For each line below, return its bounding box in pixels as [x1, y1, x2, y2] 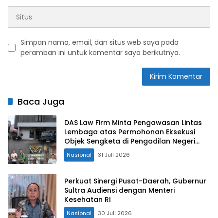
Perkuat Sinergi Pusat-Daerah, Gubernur [64, 176, 206, 186]
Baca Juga [18, 95, 64, 108]
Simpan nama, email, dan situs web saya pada [20, 37, 179, 48]
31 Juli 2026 [98, 150, 130, 159]
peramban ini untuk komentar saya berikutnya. [20, 48, 180, 58]
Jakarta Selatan [64, 145, 122, 155]
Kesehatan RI [64, 194, 111, 204]
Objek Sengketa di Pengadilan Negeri [64, 136, 195, 146]
